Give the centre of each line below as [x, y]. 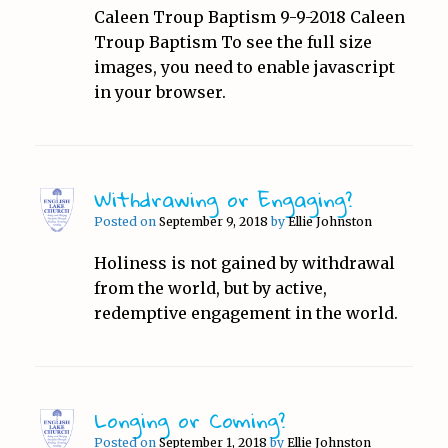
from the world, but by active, [210, 287]
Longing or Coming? [189, 419]
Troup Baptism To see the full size [232, 41]
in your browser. [159, 91]
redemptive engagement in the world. [245, 312]
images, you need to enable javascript [244, 66]
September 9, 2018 [213, 221]
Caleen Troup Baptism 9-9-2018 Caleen [249, 16]
